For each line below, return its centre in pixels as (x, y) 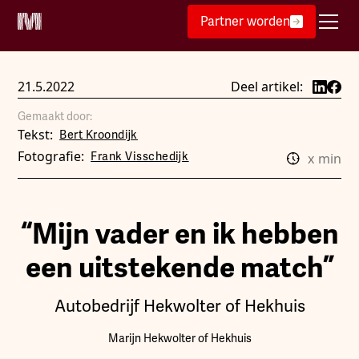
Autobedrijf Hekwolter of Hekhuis (179, 307)
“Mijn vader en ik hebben (179, 234)
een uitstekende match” (179, 268)
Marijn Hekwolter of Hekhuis (179, 339)
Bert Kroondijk (99, 135)
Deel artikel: (267, 87)
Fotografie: (51, 156)
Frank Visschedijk (140, 157)
